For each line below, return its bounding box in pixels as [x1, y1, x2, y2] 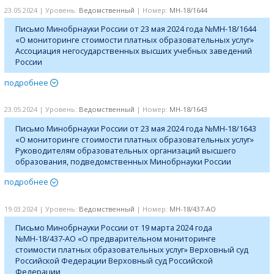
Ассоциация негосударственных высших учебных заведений [15, 45, 253, 57]
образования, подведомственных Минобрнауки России [15, 155, 232, 167]
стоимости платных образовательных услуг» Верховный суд [15, 244, 249, 256]
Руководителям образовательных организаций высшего [15, 144, 237, 156]
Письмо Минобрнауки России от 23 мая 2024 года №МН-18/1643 [15, 122, 257, 134]
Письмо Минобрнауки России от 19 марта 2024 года [15, 222, 213, 234]
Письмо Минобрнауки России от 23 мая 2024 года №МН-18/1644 [15, 23, 257, 35]
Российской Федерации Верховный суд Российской [15, 255, 213, 267]
